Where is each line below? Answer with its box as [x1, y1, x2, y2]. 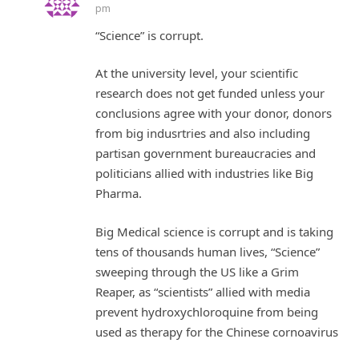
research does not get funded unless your [95, 85, 325, 102]
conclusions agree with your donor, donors [95, 105, 332, 122]
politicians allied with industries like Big [95, 165, 313, 182]
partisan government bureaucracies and [95, 145, 316, 162]
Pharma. [95, 185, 142, 202]
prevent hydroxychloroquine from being [95, 303, 318, 320]
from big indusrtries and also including [95, 125, 310, 142]
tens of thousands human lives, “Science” [95, 243, 320, 260]
